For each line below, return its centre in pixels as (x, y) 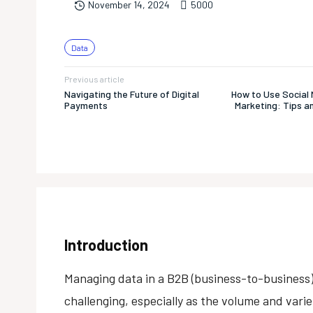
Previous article (94, 79)
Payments (86, 105)
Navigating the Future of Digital (132, 94)
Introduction (106, 244)
